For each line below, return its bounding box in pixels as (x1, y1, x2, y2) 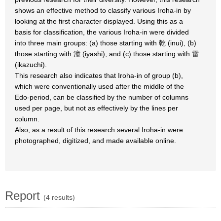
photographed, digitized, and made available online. (15, 137, 176, 145)
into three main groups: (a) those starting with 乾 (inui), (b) (15, 39, 196, 47)
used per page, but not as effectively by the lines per (15, 104, 178, 112)
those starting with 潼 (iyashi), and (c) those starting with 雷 (15, 50, 199, 58)
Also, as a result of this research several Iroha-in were (15, 126, 183, 134)
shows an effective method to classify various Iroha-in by (15, 6, 191, 14)
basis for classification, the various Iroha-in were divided (15, 28, 189, 36)
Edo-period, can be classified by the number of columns (15, 93, 188, 101)
